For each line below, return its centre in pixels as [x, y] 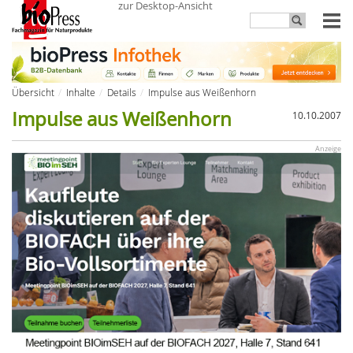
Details [122, 92]
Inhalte [81, 92]
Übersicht [33, 92]
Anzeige [328, 149]
